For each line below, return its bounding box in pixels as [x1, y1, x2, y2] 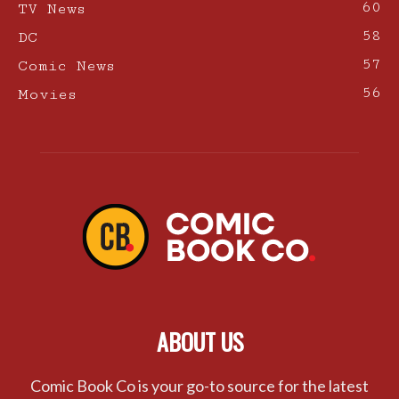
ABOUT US [156, 323, 243, 359]
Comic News [18, 56, 115, 75]
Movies [18, 85, 77, 103]
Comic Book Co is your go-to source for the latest [30, 375, 369, 395]
